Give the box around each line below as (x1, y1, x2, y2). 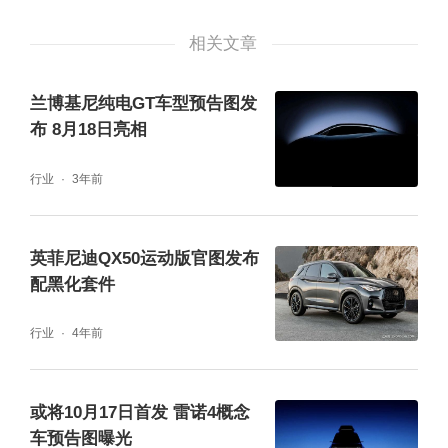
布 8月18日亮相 (29, 120, 147, 140)
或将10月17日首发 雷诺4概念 (29, 403, 250, 423)
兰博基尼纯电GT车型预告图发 (29, 94, 257, 114)
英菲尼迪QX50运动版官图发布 (29, 248, 259, 268)
